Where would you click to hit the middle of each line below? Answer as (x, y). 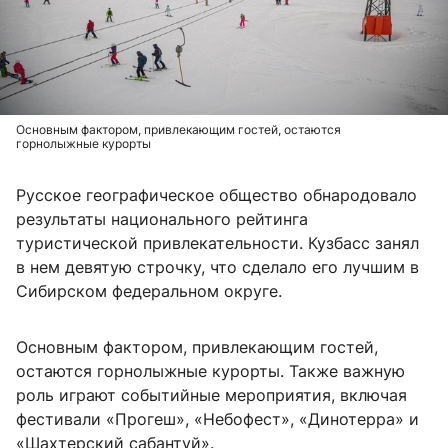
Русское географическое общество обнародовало (216, 195)
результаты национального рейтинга (162, 219)
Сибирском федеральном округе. (149, 291)
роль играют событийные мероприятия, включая (211, 395)
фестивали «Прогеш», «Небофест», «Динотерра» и (217, 419)
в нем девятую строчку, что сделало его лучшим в (217, 267)
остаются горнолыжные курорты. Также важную (210, 371)
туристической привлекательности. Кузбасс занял (217, 243)
